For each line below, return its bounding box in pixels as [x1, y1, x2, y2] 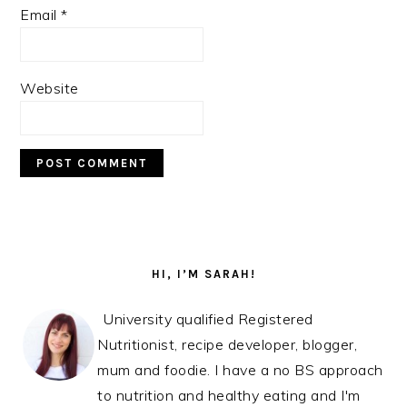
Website [20, 79, 79, 98]
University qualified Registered [104, 310, 313, 329]
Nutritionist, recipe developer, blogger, [97, 335, 358, 354]
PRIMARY [19, 233, 115, 254]
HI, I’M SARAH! [151, 267, 256, 282]
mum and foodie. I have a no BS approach [97, 361, 383, 380]
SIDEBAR [19, 254, 112, 276]
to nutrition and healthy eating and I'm [97, 386, 361, 405]
